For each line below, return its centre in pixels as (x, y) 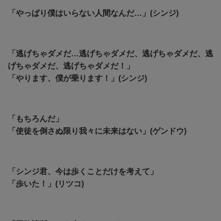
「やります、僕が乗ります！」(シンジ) (77, 78)
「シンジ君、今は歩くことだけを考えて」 (83, 171)
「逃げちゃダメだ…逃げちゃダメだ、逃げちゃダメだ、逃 (110, 53)
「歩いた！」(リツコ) (46, 184)
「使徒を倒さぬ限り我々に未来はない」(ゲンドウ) (97, 131)
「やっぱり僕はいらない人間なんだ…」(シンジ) (93, 13)
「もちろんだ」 (36, 118)
